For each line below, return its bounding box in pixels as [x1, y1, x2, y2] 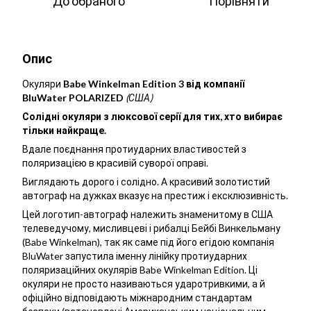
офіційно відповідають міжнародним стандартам [22, 292, 252, 304]
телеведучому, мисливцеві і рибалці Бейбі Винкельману [22, 222, 280, 235]
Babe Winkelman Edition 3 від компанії [61, 78, 244, 90]
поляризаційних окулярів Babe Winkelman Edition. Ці [22, 264, 258, 276]
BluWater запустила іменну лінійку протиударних [22, 250, 247, 262]
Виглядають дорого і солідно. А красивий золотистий [22, 176, 270, 188]
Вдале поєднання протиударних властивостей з [22, 143, 246, 155]
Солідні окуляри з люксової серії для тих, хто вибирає [22, 110, 283, 123]
